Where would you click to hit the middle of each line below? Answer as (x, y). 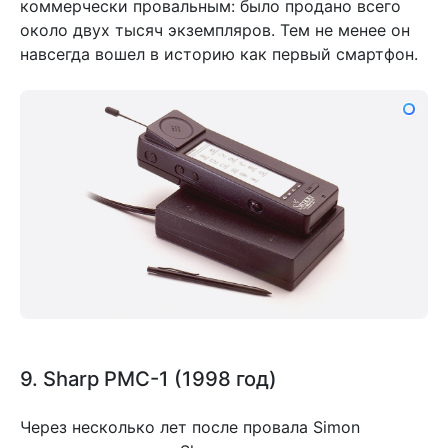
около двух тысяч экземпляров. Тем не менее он (215, 29)
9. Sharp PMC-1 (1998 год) (148, 379)
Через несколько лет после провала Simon (190, 427)
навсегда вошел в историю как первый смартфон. (219, 53)
